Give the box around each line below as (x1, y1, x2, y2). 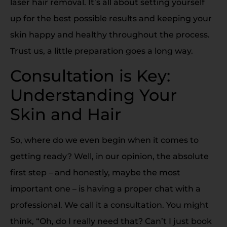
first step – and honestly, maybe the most (10, 168, 180, 178)
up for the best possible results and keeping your (10, 13, 212, 23)
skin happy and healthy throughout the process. (10, 29, 210, 40)
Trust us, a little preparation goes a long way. (10, 46, 193, 56)
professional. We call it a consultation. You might (10, 200, 209, 210)
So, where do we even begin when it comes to (10, 135, 199, 145)
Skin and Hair (10, 104, 121, 125)
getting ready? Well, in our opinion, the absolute (10, 152, 209, 162)
